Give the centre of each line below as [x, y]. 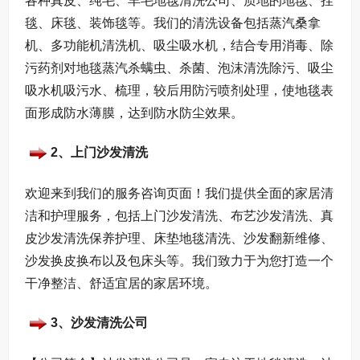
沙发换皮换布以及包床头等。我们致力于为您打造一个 [179, 260]
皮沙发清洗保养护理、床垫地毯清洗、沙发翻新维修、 [179, 238]
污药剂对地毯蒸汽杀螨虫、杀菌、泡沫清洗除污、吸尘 [179, 67]
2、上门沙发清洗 [99, 153]
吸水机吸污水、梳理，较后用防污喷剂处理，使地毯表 [179, 90]
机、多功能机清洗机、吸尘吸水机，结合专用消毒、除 [179, 45]
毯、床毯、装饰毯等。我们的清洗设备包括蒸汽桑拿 [173, 22]
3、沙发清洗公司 [99, 323]
